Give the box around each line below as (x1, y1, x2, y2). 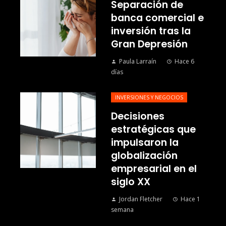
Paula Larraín (119, 57, 156, 66)
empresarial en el (111, 162, 197, 176)
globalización (111, 149, 178, 163)
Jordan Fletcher (119, 195, 162, 204)
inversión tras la (111, 24, 191, 38)
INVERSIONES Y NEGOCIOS (115, 94, 183, 101)
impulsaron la (111, 136, 179, 150)
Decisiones (111, 109, 164, 124)
